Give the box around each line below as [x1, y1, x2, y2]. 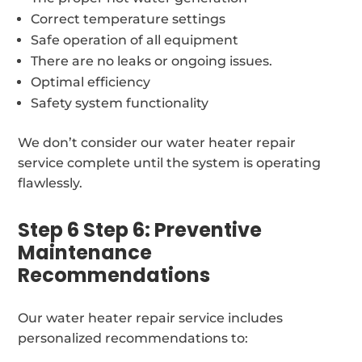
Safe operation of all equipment [31, 32, 239, 48]
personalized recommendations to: [18, 330, 249, 346]
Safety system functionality [31, 95, 209, 111]
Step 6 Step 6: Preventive [18, 216, 263, 243]
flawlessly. [18, 175, 83, 191]
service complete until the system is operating [18, 154, 322, 170]
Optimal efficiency [31, 74, 151, 90]
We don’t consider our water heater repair [18, 134, 297, 150]
